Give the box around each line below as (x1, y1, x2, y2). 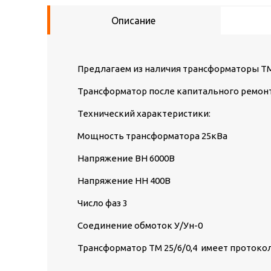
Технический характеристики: (77, 108, 211, 119)
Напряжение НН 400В (77, 175, 172, 186)
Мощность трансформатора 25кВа (77, 131, 229, 141)
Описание (111, 15, 155, 26)
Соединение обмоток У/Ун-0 (77, 220, 203, 230)
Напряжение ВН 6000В (77, 153, 175, 163)
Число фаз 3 (77, 198, 128, 208)
